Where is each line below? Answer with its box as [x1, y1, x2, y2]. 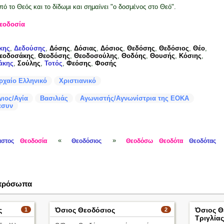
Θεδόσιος [159, 44, 189, 52]
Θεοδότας [189, 137, 216, 144]
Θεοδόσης [38, 52, 70, 59]
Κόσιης [179, 52, 201, 59]
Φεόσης [66, 59, 91, 67]
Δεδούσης [14, 44, 45, 52]
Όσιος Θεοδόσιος [55, 206, 115, 214]
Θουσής [150, 52, 175, 59]
